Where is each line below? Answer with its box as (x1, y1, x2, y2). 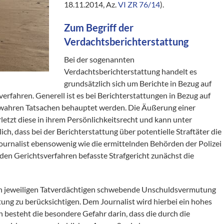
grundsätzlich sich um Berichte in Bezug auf (64, 78, 212, 88)
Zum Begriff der (64, 21, 134, 33)
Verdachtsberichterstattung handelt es (64, 66, 197, 76)
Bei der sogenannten (64, 54, 135, 64)
